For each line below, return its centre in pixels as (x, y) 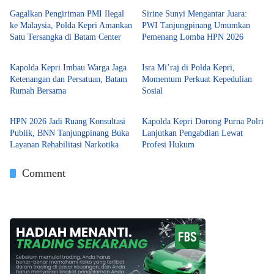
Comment (44, 173)
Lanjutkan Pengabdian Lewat (192, 133)
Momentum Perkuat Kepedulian (197, 79)
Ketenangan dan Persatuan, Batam (68, 79)
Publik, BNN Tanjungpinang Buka (69, 133)
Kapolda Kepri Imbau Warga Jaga (68, 68)
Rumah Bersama (38, 91)
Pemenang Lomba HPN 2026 (193, 37)
